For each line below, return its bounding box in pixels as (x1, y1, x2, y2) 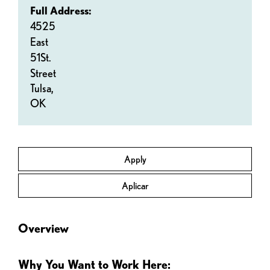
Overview (18, 221, 69, 236)
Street (30, 67, 56, 80)
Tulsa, (30, 82, 55, 95)
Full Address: (30, 4, 92, 17)
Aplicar (121, 180, 149, 192)
